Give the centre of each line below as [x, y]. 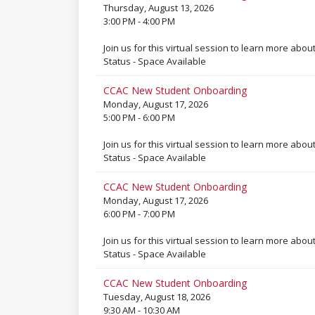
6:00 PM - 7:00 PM [139, 214]
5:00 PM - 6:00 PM [139, 117]
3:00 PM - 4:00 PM [139, 21]
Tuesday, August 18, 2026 [156, 297]
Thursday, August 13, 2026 [158, 8]
